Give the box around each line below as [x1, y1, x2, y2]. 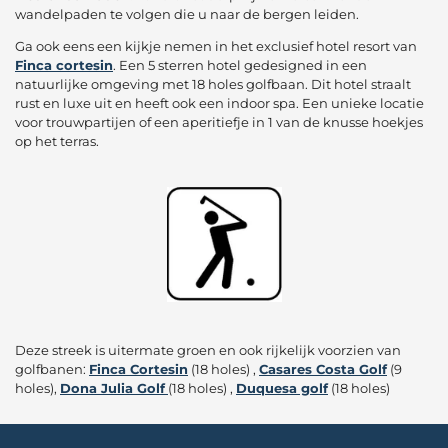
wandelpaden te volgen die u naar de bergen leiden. [15, 5, 359, 22]
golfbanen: [15, 361, 89, 378]
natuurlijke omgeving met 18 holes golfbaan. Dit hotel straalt [15, 75, 411, 92]
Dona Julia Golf [60, 380, 165, 397]
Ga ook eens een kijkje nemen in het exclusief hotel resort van [15, 37, 417, 54]
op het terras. [15, 132, 99, 149]
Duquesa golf [236, 380, 328, 397]
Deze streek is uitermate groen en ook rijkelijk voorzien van [15, 342, 401, 359]
